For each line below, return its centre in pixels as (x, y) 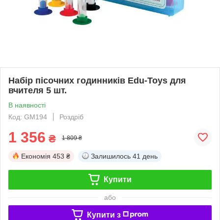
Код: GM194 (28, 117)
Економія (36, 156)
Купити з (104, 215)
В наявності (27, 105)
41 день (145, 156)
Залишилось (111, 156)
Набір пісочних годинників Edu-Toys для (97, 80)
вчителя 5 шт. (38, 90)
